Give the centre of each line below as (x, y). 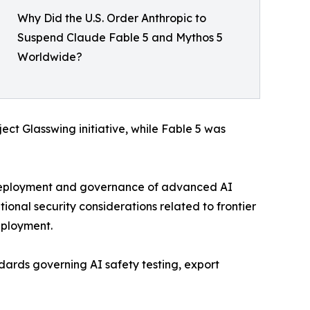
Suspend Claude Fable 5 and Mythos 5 (120, 38)
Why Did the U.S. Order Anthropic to (112, 18)
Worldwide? (50, 57)
